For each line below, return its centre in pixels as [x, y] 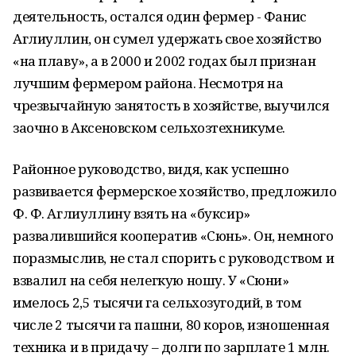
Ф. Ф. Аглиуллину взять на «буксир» [132, 213]
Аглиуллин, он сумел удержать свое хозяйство [167, 39]
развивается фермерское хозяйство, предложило [175, 191]
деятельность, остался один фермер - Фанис [160, 16]
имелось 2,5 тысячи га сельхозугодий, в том [157, 302]
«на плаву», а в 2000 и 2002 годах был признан [164, 61]
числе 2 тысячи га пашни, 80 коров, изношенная [171, 325]
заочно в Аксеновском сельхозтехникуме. [149, 128]
